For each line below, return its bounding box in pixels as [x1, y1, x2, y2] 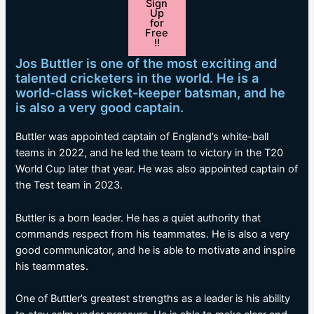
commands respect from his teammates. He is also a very [15, 227, 290, 240]
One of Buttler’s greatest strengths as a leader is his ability [15, 292, 291, 306]
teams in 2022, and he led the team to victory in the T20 [15, 146, 284, 160]
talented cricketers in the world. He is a [15, 70, 259, 86]
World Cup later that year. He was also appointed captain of [15, 163, 299, 176]
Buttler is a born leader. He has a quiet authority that [15, 211, 261, 224]
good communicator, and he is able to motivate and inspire [15, 243, 296, 257]
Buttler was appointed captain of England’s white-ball [15, 130, 269, 144]
